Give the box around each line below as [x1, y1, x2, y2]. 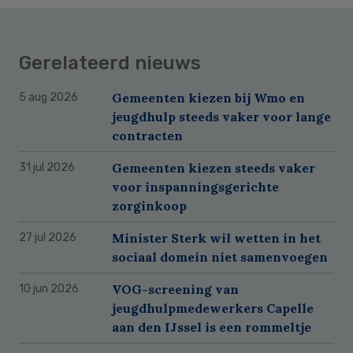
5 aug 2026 [19, 90, 78, 104]
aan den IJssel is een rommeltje [112, 318, 311, 335]
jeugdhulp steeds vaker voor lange [112, 108, 331, 124]
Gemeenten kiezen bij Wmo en [112, 89, 305, 106]
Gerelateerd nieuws [19, 51, 201, 74]
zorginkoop [112, 197, 187, 214]
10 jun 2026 [19, 281, 79, 295]
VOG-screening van [112, 281, 239, 297]
